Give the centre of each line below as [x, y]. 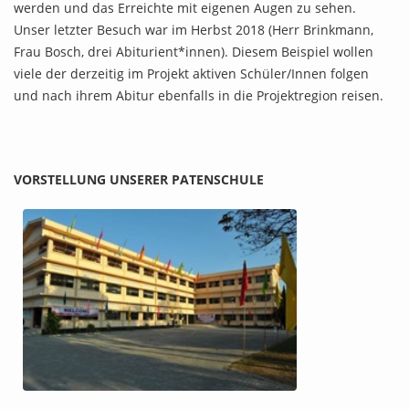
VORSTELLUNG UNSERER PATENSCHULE [139, 180]
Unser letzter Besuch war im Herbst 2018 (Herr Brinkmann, [194, 30]
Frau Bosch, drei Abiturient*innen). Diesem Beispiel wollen [194, 52]
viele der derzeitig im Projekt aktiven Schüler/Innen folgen [191, 74]
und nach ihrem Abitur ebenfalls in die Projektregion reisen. [199, 96]
